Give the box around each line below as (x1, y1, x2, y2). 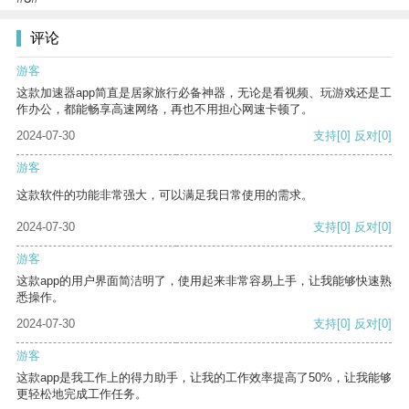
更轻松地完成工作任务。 (16, 387, 147, 402)
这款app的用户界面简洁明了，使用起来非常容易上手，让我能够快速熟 (16, 274, 392, 288)
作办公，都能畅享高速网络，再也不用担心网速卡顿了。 (16, 102, 313, 117)
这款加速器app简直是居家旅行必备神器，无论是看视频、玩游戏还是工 (16, 86, 392, 100)
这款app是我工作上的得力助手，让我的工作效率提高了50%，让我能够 (16, 371, 392, 385)
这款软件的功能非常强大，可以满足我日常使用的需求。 (16, 188, 313, 203)
